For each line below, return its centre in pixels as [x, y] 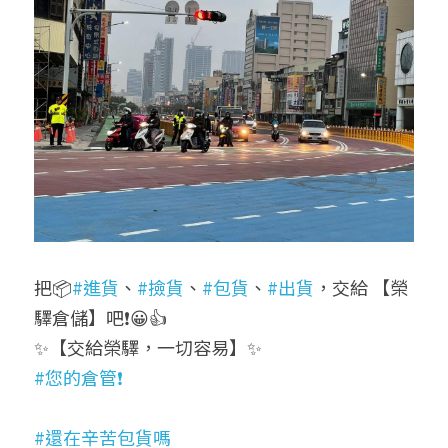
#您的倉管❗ [78, 376]
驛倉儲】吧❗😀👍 [100, 316]
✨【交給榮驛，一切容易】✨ [148, 346]
